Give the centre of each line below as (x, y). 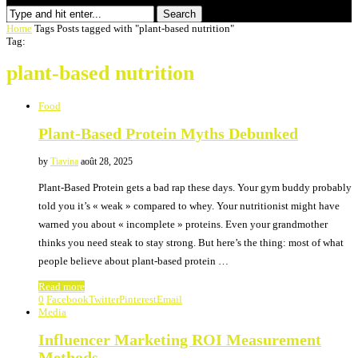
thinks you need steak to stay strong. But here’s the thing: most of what (191, 243)
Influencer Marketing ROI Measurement (180, 340)
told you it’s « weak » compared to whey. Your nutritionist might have (189, 206)
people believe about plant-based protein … (133, 261)
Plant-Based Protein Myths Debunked (168, 133)
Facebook (68, 300)
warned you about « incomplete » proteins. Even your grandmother (183, 225)
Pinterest (138, 300)
